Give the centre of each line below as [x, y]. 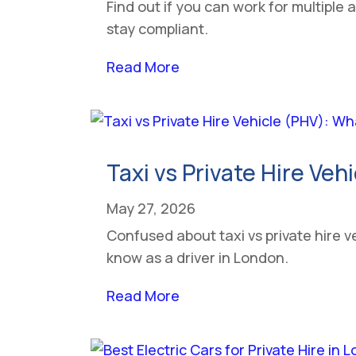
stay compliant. [158, 28]
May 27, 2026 [151, 208]
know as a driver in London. [198, 257]
